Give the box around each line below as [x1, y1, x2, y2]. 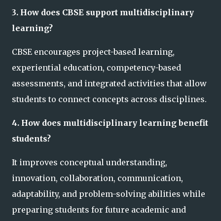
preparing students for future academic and [12, 205, 186, 215]
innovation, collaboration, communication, [12, 173, 183, 184]
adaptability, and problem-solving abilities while [12, 189, 205, 199]
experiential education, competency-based [12, 63, 181, 73]
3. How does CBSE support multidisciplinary [12, 7, 194, 18]
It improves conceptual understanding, [12, 157, 167, 168]
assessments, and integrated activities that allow [12, 78, 207, 89]
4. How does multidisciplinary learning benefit [12, 118, 208, 128]
